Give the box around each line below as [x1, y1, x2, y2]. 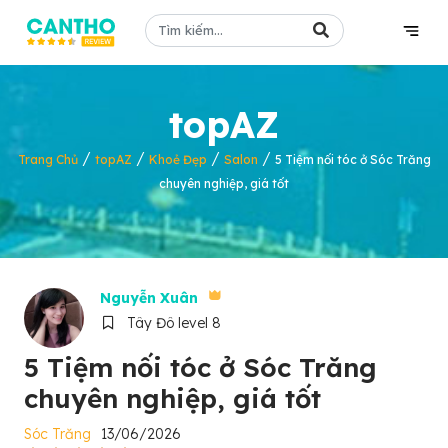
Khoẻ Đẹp [148, 152, 207, 167]
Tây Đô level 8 [122, 314, 221, 332]
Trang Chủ [17, 152, 78, 167]
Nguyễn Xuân [100, 289, 198, 307]
